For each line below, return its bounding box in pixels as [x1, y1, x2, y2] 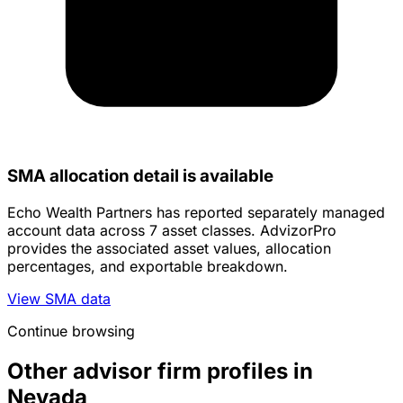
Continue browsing [7, 322, 135, 341]
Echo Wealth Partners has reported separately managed [7, 203, 385, 222]
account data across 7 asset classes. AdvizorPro [7, 221, 336, 240]
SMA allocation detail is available [7, 166, 273, 187]
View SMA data [7, 290, 111, 309]
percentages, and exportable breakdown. [7, 257, 288, 276]
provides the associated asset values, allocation [7, 239, 331, 258]
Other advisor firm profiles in [7, 358, 313, 385]
